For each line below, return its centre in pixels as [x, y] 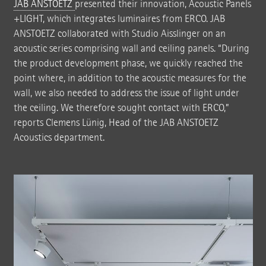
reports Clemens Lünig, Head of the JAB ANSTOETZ [116, 123]
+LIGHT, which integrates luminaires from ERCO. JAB [119, 19]
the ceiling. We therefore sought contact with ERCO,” [121, 108]
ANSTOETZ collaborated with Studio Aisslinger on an [119, 34]
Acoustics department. [59, 138]
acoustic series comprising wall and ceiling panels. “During [131, 49]
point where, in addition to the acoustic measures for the [130, 78]
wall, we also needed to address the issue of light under [126, 93]
